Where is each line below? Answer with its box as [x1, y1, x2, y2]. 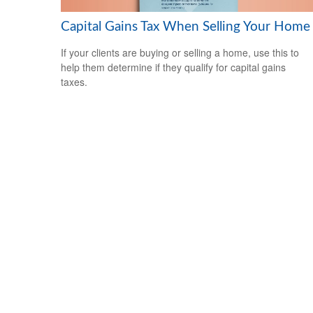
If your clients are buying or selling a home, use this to [61, 45, 299, 59]
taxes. [61, 74, 87, 89]
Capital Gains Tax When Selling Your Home [61, 20, 310, 34]
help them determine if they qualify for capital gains [61, 59, 286, 74]
